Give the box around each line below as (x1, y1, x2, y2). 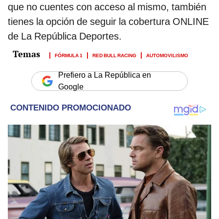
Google (58, 82, 84, 91)
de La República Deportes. (8, 30, 122, 42)
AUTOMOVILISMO (146, 50, 188, 59)
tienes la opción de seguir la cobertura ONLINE (8, 15, 209, 27)
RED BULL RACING (92, 50, 136, 59)
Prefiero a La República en (58, 70, 151, 80)
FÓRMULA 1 (55, 50, 83, 59)
